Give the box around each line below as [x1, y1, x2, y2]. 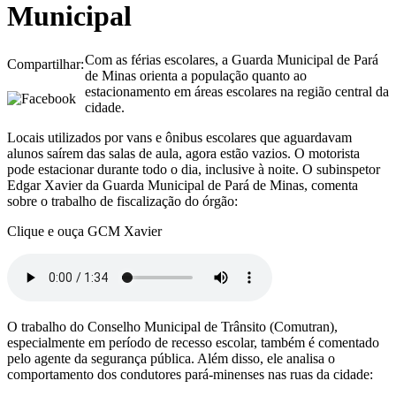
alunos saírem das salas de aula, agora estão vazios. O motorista [7, 145, 360, 161]
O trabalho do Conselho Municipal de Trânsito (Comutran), [7, 318, 338, 334]
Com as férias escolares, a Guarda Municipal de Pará [85, 51, 378, 67]
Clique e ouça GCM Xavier [7, 223, 162, 239]
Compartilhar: [7, 56, 84, 72]
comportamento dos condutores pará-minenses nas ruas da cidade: [7, 366, 373, 382]
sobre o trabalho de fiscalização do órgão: [7, 193, 238, 209]
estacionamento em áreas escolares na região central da [85, 83, 389, 99]
